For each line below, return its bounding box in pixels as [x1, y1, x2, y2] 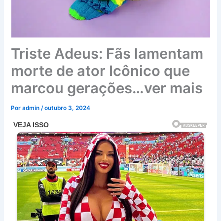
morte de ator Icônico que [11, 62, 190, 80]
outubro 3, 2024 [44, 105, 91, 112]
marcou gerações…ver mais [11, 79, 203, 97]
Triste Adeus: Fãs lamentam [11, 45, 204, 63]
